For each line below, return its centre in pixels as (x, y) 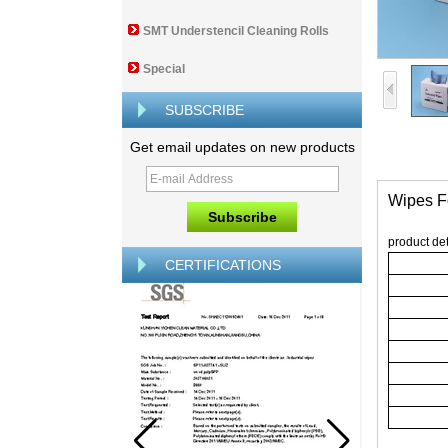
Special (164, 69)
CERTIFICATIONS (223, 265)
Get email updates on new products (242, 147)
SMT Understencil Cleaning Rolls (236, 31)
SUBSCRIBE (204, 110)
